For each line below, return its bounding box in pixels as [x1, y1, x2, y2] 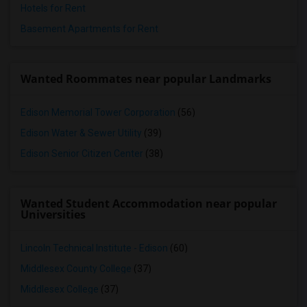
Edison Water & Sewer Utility [21, 127, 142, 138]
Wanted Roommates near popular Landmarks [21, 71, 271, 86]
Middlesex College [21, 284, 99, 295]
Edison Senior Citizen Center [21, 148, 143, 159]
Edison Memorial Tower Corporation [21, 107, 175, 118]
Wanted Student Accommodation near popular [21, 196, 277, 211]
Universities [21, 207, 86, 222]
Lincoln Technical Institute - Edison [21, 243, 168, 254]
